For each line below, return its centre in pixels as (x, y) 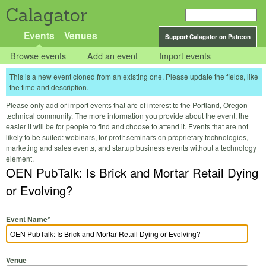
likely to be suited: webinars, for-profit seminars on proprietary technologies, (127, 137)
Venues (80, 35)
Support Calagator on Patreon (208, 37)
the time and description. (49, 87)
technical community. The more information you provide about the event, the (127, 116)
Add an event (113, 56)
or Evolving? (39, 191)
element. (20, 159)
